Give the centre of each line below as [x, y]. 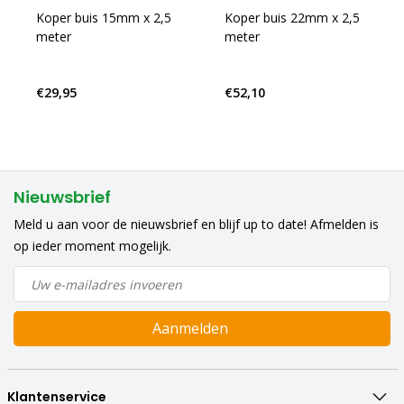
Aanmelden [190, 328]
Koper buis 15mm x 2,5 [103, 18]
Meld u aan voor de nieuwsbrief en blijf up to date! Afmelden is [196, 224]
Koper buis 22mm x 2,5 [292, 18]
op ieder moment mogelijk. [92, 246]
